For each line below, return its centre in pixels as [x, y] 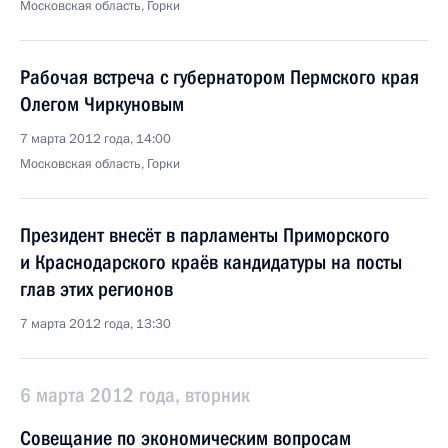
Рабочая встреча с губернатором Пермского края [219, 77]
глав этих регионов [96, 289]
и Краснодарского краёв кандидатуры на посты [211, 262]
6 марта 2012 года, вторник [135, 395]
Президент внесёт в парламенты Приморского [205, 235]
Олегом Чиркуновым [102, 104]
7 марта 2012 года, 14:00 [95, 139]
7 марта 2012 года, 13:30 [95, 324]
